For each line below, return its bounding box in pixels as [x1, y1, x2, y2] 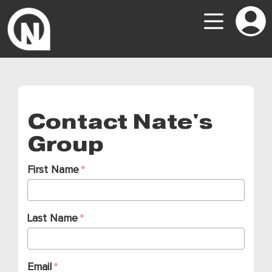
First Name [27, 165, 79, 175]
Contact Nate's [27, 108, 212, 134]
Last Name [27, 213, 78, 224]
